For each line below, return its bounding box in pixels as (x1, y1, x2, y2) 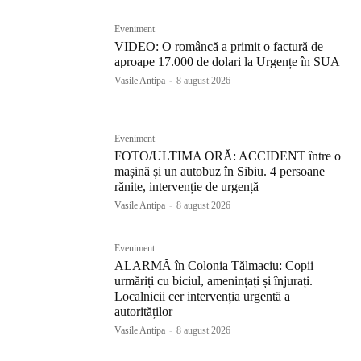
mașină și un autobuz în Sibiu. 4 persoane (114, 164, 326, 178)
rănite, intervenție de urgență (114, 179, 259, 193)
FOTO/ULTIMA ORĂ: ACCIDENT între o (114, 148, 342, 163)
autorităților (114, 304, 173, 318)
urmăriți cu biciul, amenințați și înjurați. (114, 273, 313, 288)
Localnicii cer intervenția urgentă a (114, 288, 291, 303)
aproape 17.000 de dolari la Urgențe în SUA (114, 54, 341, 68)
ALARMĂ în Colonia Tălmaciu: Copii (114, 258, 314, 272)
